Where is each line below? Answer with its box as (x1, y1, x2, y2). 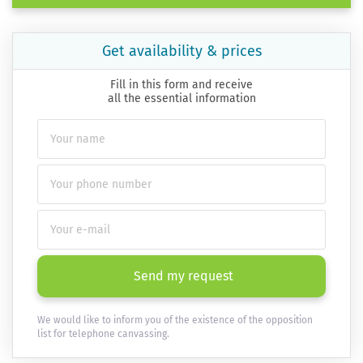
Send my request (134, 267, 233, 284)
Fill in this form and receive (110, 77, 253, 92)
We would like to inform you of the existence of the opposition (37, 314, 313, 326)
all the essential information (107, 91, 256, 105)
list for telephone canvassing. (37, 327, 169, 340)
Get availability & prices (101, 41, 262, 60)
